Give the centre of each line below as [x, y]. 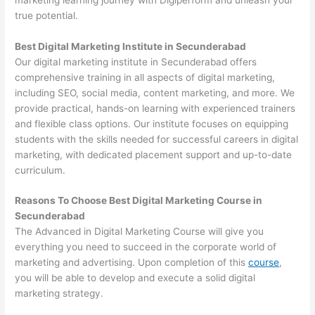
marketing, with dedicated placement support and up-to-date [154, 154]
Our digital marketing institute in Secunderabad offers [136, 62]
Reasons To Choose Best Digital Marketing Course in [139, 201]
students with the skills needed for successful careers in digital [157, 139]
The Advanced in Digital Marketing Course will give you [140, 232]
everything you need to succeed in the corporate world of [146, 247]
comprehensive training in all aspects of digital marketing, [145, 77]
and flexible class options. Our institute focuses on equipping [152, 123]
